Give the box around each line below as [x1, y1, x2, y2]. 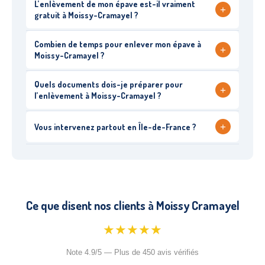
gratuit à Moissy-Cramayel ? [34, 10, 138, 20]
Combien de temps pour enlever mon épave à [34, 39, 201, 49]
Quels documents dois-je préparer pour [34, 79, 183, 89]
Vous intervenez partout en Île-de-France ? [34, 121, 196, 132]
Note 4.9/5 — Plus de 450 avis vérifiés [66, 248, 199, 257]
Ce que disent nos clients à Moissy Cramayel [25, 198, 240, 213]
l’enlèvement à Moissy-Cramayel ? [34, 91, 161, 101]
